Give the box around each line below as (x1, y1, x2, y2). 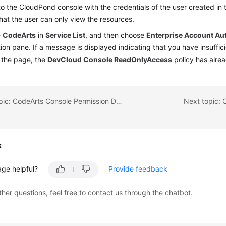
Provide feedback (108, 164, 168, 173)
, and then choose (85, 31, 147, 39)
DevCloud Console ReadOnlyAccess (47, 55, 173, 64)
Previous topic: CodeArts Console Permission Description (116, 96, 123, 105)
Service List (45, 31, 86, 39)
